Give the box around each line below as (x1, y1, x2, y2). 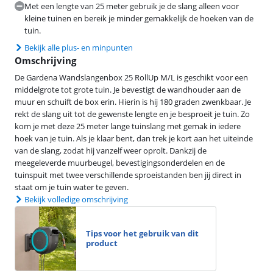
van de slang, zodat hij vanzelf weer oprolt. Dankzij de (15, 144, 207, 156)
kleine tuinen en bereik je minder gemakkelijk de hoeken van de (24, 12, 253, 24)
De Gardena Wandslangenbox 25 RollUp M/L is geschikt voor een (15, 71, 248, 83)
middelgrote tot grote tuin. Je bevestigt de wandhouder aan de (15, 83, 241, 95)
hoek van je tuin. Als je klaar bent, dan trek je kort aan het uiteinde (15, 132, 253, 144)
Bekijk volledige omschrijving (24, 193, 128, 205)
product (86, 238, 118, 249)
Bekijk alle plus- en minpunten (24, 41, 133, 53)
